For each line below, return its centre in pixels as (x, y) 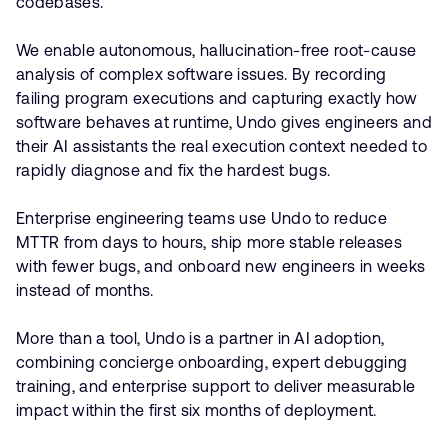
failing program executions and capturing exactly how (217, 98)
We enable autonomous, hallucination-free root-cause (216, 50)
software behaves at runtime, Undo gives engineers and (224, 122)
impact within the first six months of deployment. (196, 410)
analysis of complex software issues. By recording (201, 74)
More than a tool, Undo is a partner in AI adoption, (200, 338)
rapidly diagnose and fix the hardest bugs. (173, 170)
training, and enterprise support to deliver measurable (216, 386)
